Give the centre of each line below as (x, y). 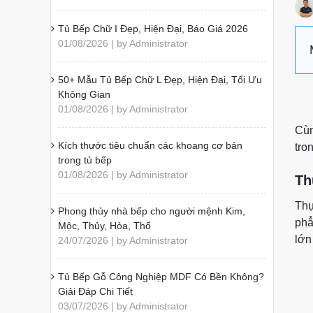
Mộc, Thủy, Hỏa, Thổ (104, 226)
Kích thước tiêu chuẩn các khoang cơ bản (150, 145)
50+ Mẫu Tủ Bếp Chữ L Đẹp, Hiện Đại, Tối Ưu (160, 80)
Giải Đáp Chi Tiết (95, 291)
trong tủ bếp (85, 160)
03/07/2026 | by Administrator (123, 306)
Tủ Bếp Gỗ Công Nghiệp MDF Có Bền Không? (161, 277)
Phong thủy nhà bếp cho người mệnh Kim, (152, 211)
